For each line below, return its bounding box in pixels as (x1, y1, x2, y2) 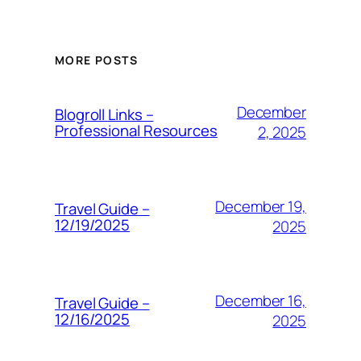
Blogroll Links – (55, 104, 154, 126)
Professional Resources (55, 120, 218, 142)
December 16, (215, 290, 306, 312)
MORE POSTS (55, 52, 138, 68)
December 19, (215, 196, 306, 218)
